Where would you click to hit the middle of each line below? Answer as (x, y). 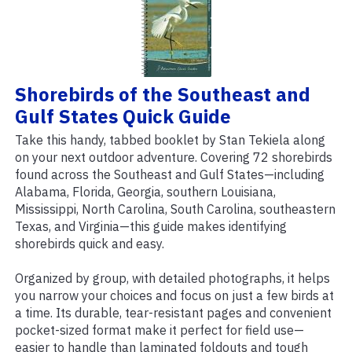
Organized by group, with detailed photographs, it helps (172, 279)
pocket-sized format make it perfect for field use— (159, 330)
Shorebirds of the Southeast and (163, 95)
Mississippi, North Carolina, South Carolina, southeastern (175, 209)
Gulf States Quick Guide (123, 117)
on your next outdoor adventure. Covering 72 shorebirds (174, 158)
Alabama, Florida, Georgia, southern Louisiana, (145, 192)
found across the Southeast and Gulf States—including (170, 175)
